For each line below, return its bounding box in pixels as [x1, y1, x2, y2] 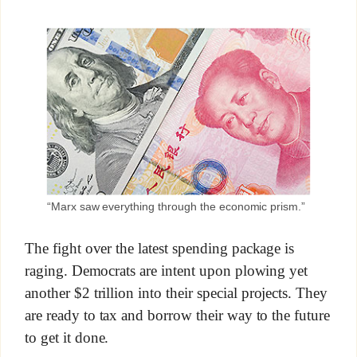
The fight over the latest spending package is [24, 240, 295, 257]
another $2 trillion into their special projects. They [24, 284, 328, 301]
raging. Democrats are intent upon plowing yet [24, 262, 308, 280]
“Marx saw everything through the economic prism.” [46, 200, 306, 214]
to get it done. [24, 328, 109, 346]
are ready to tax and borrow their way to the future [24, 306, 331, 324]
